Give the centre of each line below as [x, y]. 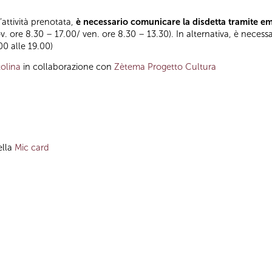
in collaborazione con [67, 67]
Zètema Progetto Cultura [165, 67]
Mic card [32, 147]
